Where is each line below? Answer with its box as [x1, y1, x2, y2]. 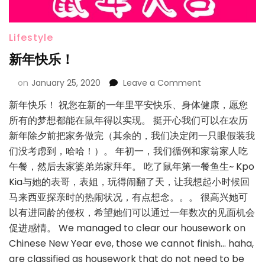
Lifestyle [9, 30, 53, 44]
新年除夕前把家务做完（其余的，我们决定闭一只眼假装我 [9, 128, 255, 143]
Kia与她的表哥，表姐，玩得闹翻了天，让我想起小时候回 [9, 174, 250, 189]
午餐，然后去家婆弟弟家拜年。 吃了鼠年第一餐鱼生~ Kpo [9, 159, 254, 173]
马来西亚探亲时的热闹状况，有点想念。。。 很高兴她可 [9, 190, 248, 204]
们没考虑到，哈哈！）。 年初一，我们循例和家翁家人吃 [9, 144, 248, 158]
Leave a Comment [123, 76, 201, 89]
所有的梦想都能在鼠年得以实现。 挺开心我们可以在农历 [9, 113, 248, 127]
